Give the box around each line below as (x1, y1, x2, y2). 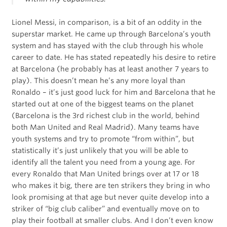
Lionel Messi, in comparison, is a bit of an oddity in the (11, 18, 202, 26)
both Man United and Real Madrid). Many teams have (11, 123, 199, 131)
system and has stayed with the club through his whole (11, 41, 203, 50)
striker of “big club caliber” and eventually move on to (11, 204, 200, 213)
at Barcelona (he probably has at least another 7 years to (11, 64, 209, 73)
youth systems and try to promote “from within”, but (11, 134, 194, 143)
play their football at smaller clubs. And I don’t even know (11, 216, 213, 224)
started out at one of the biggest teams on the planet (11, 99, 194, 108)
